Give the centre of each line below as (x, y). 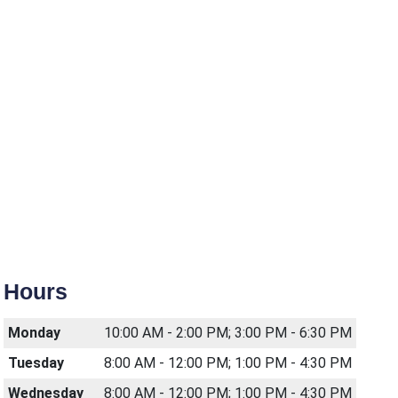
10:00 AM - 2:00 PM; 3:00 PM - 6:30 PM (227, 333)
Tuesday (36, 363)
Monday (35, 333)
